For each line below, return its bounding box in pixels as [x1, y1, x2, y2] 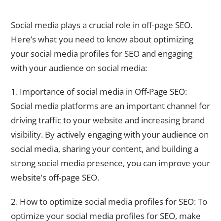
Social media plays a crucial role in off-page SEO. [11, 19, 192, 31]
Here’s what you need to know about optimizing [11, 33, 193, 45]
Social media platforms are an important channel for [11, 100, 210, 112]
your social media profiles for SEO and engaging [11, 47, 192, 59]
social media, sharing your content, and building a [11, 143, 198, 155]
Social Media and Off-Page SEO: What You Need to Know [11, 7, 197, 17]
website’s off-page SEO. [11, 172, 99, 184]
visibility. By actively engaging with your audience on [11, 129, 209, 141]
